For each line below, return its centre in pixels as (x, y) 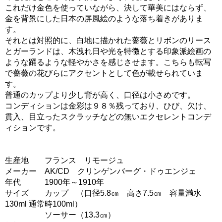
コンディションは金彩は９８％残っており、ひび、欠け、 (108, 106)
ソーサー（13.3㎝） (60, 215)
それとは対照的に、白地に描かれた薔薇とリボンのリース (108, 40)
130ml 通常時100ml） (44, 204)
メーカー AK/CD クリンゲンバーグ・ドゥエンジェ (101, 171)
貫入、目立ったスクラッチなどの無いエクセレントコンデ (108, 116)
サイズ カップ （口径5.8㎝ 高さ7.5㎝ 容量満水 (103, 193)
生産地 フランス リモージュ (64, 160)
